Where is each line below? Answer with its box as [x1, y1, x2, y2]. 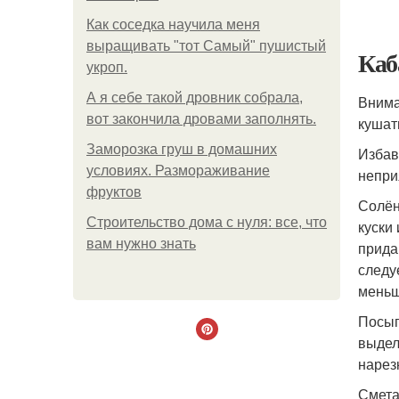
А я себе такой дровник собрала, [86, 90, 303, 105]
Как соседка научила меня [86, 17, 260, 32]
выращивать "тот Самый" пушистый [86, 38, 326, 53]
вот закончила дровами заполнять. [86, 111, 316, 126]
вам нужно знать [86, 236, 196, 251]
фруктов [86, 184, 142, 199]
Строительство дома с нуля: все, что [86, 215, 327, 230]
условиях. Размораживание [86, 163, 270, 178]
